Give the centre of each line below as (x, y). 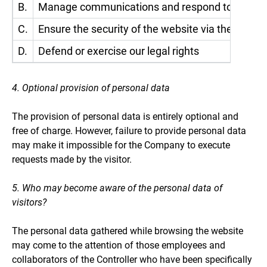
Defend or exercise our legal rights (119, 51)
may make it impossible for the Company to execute (121, 145)
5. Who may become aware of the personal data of (117, 188)
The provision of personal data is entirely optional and (125, 116)
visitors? (29, 202)
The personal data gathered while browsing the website (128, 231)
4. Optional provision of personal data (91, 88)
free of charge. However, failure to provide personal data (129, 131)
